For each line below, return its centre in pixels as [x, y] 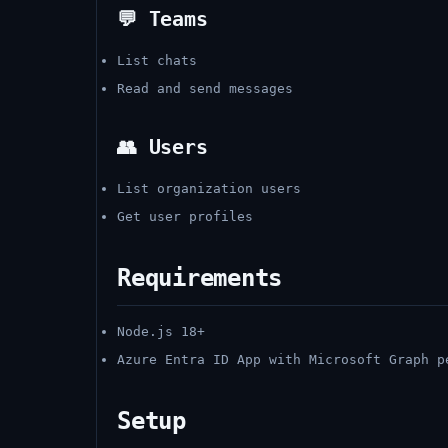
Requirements [200, 278]
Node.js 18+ [161, 331]
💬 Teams [162, 19]
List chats [157, 60]
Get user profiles [185, 216]
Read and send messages [205, 88]
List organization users [209, 188]
